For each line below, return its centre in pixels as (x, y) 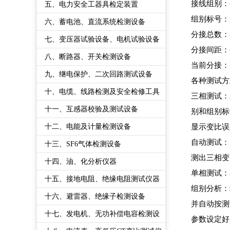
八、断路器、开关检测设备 (88, 57)
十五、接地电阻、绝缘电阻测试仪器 (102, 179)
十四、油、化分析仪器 (81, 161)
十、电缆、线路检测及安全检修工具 (102, 92)
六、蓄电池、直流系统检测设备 (95, 22)
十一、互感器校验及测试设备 (91, 109)
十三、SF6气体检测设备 (83, 144)
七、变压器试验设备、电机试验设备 (102, 39)
